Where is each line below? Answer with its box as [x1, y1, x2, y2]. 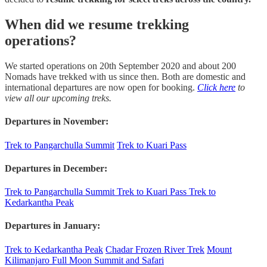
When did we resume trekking [5, 17, 189, 33]
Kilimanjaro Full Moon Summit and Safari [5, 254, 164, 265]
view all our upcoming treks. [5, 93, 111, 103]
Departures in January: [5, 221, 100, 231]
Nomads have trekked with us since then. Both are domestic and [5, 72, 246, 82]
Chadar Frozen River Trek [105, 244, 204, 254]
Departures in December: [5, 163, 107, 173]
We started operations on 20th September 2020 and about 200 [5, 61, 236, 71]
